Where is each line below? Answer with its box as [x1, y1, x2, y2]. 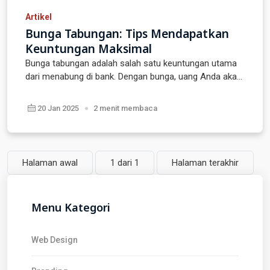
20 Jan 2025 [36, 104, 79, 113]
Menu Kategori [31, 200, 110, 215]
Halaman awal [22, 157, 78, 168]
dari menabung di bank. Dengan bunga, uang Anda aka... [25, 71, 242, 82]
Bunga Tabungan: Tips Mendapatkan [25, 26, 229, 42]
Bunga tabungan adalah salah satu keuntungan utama [25, 58, 237, 69]
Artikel [25, 12, 52, 22]
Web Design [31, 235, 78, 245]
